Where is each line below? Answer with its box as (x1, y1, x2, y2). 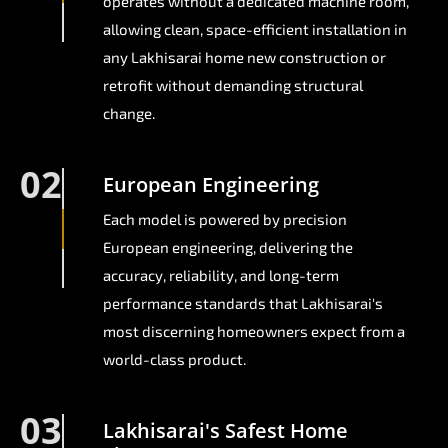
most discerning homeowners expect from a (103, 322, 405, 341)
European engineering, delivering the (103, 238, 353, 257)
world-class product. (103, 350, 246, 369)
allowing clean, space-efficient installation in (103, 20, 407, 39)
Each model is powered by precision (103, 210, 347, 229)
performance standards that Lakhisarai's (103, 294, 383, 313)
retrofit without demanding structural (103, 76, 363, 95)
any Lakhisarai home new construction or (103, 48, 386, 67)
